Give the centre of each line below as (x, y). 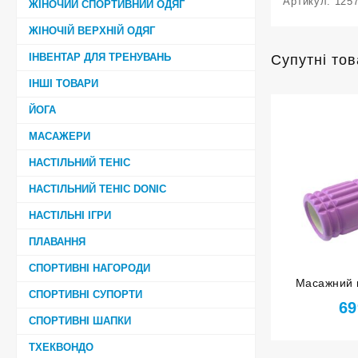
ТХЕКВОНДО (61, 347)
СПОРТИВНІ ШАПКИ (80, 320)
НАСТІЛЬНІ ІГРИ (70, 215)
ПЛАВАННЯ (57, 241)
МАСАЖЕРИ (60, 136)
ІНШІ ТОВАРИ (64, 83)
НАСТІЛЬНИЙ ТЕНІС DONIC (97, 189)
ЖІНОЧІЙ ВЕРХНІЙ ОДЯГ (92, 30)
